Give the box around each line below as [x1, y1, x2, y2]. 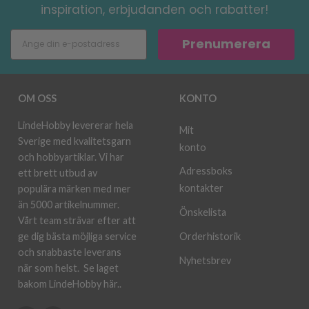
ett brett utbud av [18, 166, 97, 179]
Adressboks [179, 165, 232, 177]
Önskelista [179, 206, 226, 218]
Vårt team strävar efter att [18, 214, 136, 226]
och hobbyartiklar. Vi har [18, 150, 124, 163]
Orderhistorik [179, 230, 241, 242]
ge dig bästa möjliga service [18, 230, 137, 242]
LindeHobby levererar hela [18, 119, 133, 131]
